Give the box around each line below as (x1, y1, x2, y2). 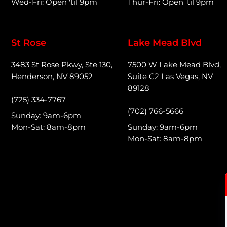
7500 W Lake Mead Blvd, (128, 60, 221, 69)
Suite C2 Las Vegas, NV (128, 71, 213, 81)
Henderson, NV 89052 (11, 71, 93, 81)
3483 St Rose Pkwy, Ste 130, (11, 60, 112, 69)
